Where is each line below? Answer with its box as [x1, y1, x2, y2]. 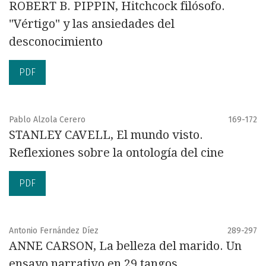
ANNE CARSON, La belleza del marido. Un [9, 238, 242, 253]
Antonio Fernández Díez [9, 225, 99, 236]
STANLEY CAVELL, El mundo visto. [9, 127, 203, 142]
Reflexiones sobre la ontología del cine [9, 145, 224, 160]
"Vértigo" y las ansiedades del [9, 16, 175, 31]
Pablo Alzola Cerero [9, 114, 85, 125]
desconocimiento [9, 34, 103, 49]
